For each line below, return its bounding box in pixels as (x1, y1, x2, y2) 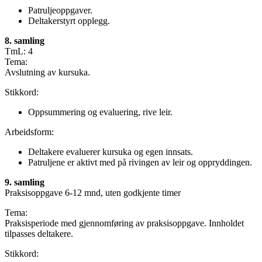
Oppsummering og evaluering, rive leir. (28, 107, 173, 118)
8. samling (5, 36, 44, 46)
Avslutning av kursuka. (5, 67, 90, 78)
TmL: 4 (5, 46, 33, 57)
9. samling (5, 177, 44, 188)
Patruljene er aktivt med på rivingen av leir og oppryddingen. (28, 157, 252, 168)
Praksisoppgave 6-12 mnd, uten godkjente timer (5, 188, 181, 198)
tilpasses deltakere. (5, 229, 73, 239)
